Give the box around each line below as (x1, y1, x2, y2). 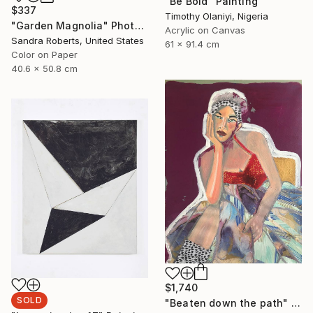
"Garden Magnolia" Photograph (134, 20, 144, 32)
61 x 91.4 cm (165, 38, 219, 50)
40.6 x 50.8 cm (11, 63, 78, 75)
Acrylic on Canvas (165, 24, 245, 36)
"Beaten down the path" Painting (291, 297, 300, 310)
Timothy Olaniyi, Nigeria (165, 10, 268, 22)
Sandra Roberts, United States (11, 35, 144, 47)
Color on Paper (11, 49, 78, 61)
